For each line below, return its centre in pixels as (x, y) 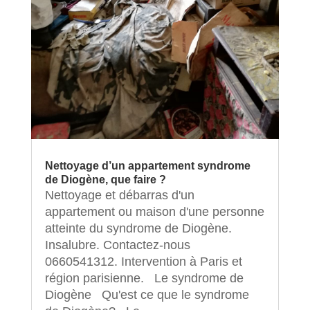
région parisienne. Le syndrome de (144, 278)
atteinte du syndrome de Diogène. (138, 228)
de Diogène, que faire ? (105, 179)
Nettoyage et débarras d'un (119, 195)
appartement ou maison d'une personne (154, 211)
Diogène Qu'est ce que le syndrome (147, 294)
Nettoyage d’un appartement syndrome (147, 165)
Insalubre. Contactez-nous (117, 245)
